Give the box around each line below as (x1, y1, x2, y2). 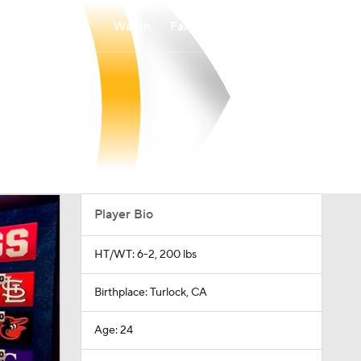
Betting (234, 18, 277, 35)
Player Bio (93, 206, 153, 222)
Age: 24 (93, 323, 133, 338)
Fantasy (170, 18, 214, 35)
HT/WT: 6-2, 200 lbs (93, 247, 197, 262)
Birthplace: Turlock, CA (93, 285, 207, 300)
